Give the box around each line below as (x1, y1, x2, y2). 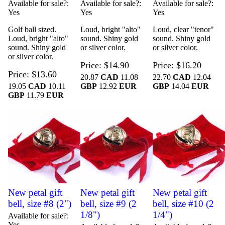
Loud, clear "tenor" (152, 25, 214, 34)
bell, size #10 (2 (152, 198, 214, 209)
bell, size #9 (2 (80, 198, 137, 209)
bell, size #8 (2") (8, 198, 72, 209)
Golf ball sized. (8, 25, 57, 34)
